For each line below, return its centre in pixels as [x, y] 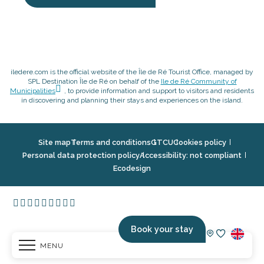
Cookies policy [199, 142]
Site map [54, 142]
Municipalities [33, 90]
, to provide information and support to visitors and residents [159, 90]
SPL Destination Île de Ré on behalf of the [94, 81]
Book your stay [162, 229]
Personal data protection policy [81, 155]
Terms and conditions [110, 142]
